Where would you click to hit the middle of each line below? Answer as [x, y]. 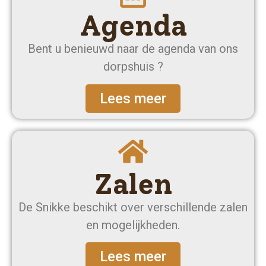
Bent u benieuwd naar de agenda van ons [133, 49]
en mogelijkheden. [133, 225]
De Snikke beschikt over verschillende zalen [133, 207]
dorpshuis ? [133, 67]
